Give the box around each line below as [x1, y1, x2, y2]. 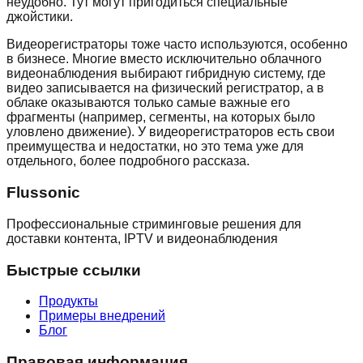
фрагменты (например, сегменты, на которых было [6, 110, 315, 125]
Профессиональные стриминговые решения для [6, 216, 301, 231]
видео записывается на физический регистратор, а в [6, 81, 324, 96]
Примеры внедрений [39, 309, 165, 323]
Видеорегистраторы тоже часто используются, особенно [6, 37, 348, 52]
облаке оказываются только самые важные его [6, 96, 290, 110]
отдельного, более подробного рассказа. [6, 154, 250, 169]
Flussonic [6, 184, 80, 202]
